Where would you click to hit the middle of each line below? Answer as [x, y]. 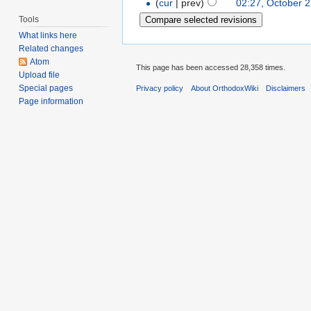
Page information [51, 102]
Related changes [51, 49]
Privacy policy [160, 88]
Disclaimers [286, 88]
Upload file [40, 75]
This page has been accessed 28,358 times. [211, 67]
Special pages [46, 89]
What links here [48, 36]
